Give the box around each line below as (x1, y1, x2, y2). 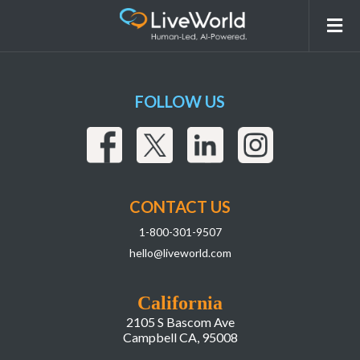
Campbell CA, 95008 (122, 329, 238, 345)
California (137, 292, 223, 313)
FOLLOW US (135, 91, 225, 111)
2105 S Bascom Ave (125, 313, 235, 329)
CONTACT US (129, 196, 231, 216)
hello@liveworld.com (129, 245, 231, 260)
